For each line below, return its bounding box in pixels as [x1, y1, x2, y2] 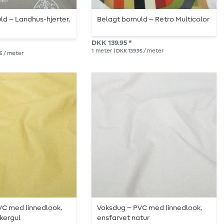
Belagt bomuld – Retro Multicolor [97, 15, 210, 23]
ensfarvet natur [97, 214, 150, 222]
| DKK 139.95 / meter [113, 48, 163, 54]
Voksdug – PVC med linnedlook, [97, 204, 202, 212]
